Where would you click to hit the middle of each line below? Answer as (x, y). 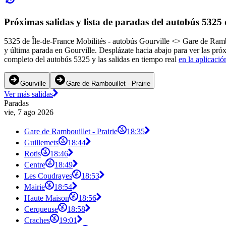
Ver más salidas (29, 94)
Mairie (35, 187)
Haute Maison (47, 198)
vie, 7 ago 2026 (29, 112)
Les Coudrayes (48, 176)
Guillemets (41, 143)
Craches (37, 220)
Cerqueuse (41, 209)
